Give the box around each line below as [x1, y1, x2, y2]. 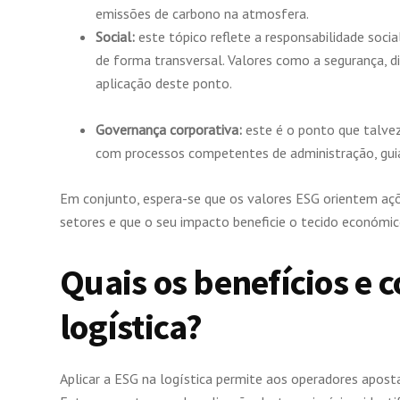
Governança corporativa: [96, 121, 242, 139]
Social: [96, 28, 135, 46]
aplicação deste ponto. [96, 74, 235, 93]
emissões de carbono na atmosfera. [96, 4, 309, 23]
